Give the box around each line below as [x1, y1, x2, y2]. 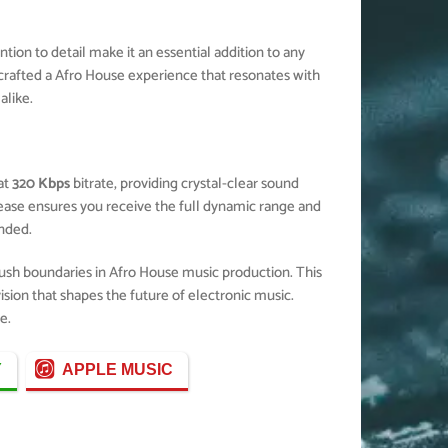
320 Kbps [12, 171, 71, 196]
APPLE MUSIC [61, 361, 173, 378]
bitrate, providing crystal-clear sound [70, 171, 300, 196]
